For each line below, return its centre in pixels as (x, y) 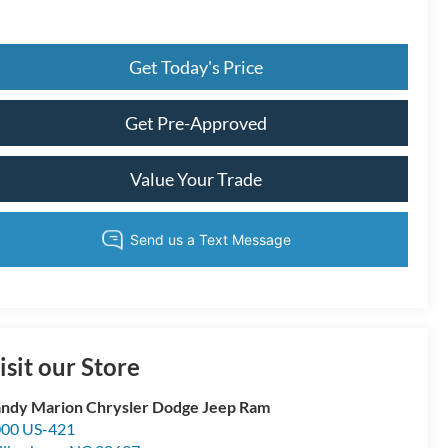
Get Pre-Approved (195, 122)
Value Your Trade (195, 178)
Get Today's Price (195, 66)
